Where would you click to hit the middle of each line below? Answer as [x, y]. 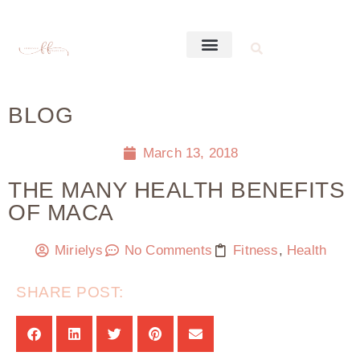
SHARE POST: [70, 292]
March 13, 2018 [190, 153]
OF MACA [61, 213]
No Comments [168, 250]
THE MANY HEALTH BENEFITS [176, 190]
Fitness [256, 250]
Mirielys [79, 250]
